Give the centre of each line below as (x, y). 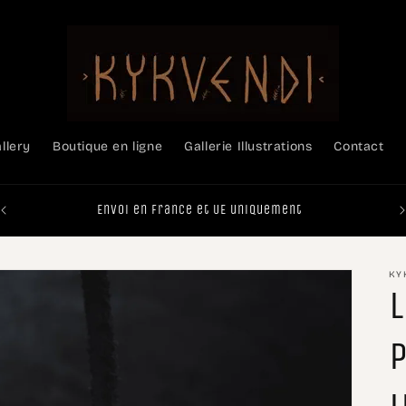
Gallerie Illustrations (248, 146)
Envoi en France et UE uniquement (200, 210)
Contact (359, 146)
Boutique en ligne (107, 146)
